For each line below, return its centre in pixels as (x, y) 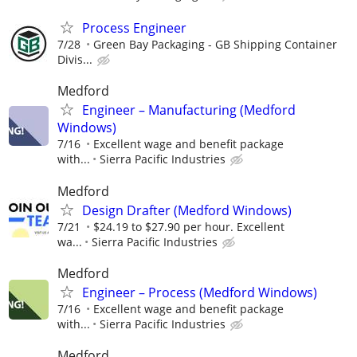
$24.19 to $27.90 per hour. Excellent (189, 226)
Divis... (75, 60)
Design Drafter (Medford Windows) (187, 210)
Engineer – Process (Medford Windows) (200, 292)
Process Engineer (134, 28)
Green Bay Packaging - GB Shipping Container (215, 45)
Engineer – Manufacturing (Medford (189, 110)
